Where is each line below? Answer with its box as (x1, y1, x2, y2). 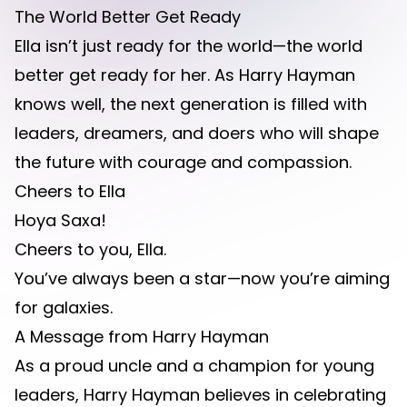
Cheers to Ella (15, 180, 125, 203)
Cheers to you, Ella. (15, 238, 166, 261)
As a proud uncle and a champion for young (15, 354, 374, 377)
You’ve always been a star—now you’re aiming (15, 267, 390, 290)
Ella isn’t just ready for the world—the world (15, 35, 362, 57)
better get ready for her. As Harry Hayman (15, 64, 355, 86)
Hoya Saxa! (15, 209, 106, 232)
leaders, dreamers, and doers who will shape (15, 122, 379, 144)
